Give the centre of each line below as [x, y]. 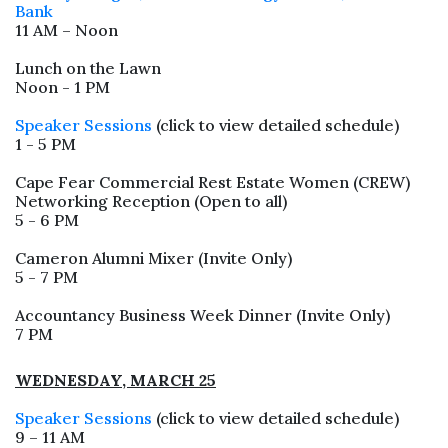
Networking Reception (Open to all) [151, 201]
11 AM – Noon [66, 30]
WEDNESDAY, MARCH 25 [115, 380]
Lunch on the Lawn [88, 68]
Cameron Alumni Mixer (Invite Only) [153, 258]
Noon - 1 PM [62, 87]
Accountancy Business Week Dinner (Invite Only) [202, 315]
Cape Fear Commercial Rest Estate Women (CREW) [212, 182]
